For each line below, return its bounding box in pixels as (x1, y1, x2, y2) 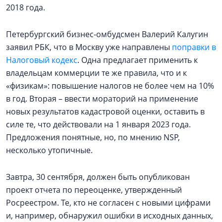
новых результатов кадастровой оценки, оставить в (6, 106, 205, 117)
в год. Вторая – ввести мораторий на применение (6, 93, 198, 104)
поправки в (172, 42, 216, 53)
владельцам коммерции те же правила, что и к (6, 67, 187, 78)
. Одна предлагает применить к (77, 55, 198, 65)
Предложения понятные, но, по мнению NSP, (6, 132, 180, 143)
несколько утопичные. (6, 145, 93, 156)
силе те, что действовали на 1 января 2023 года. (6, 119, 191, 130)
